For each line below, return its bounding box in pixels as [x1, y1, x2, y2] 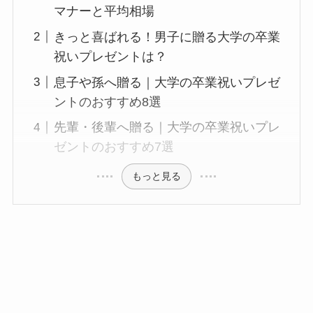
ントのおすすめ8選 [54, 94, 175, 109]
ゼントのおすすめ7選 [54, 140, 175, 154]
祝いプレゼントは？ [54, 49, 168, 64]
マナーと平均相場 [54, 3, 155, 18]
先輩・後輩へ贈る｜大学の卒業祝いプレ [54, 120, 281, 135]
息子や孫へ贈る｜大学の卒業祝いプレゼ [54, 75, 281, 89]
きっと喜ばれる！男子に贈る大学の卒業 [54, 29, 281, 44]
